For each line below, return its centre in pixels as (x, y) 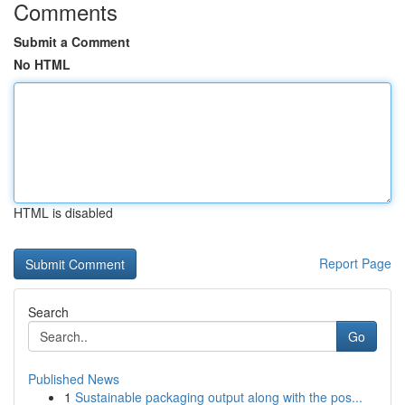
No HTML (42, 64)
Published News (74, 379)
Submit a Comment (72, 42)
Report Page (355, 263)
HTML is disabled (63, 212)
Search (48, 312)
